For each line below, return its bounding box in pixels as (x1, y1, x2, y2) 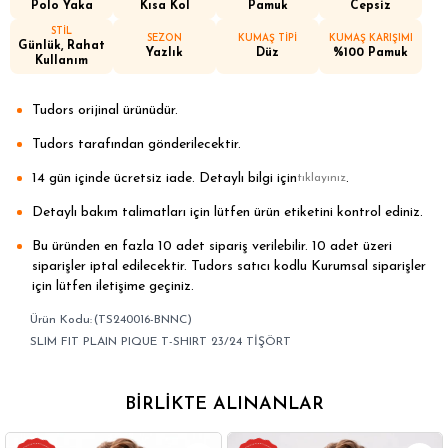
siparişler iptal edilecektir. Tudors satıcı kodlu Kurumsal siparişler (32, 258, 426, 274)
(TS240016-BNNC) (94, 313, 192, 326)
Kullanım (35, 54, 88, 67)
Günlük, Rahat (18, 39, 105, 52)
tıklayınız (297, 171, 346, 184)
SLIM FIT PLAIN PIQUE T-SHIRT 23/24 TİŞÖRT (30, 335, 291, 348)
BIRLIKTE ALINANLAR (124, 394, 324, 414)
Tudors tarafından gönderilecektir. (32, 136, 241, 152)
